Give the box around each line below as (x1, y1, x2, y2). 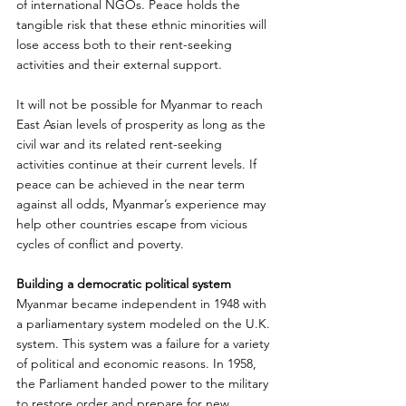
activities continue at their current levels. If (16, 155, 260, 172)
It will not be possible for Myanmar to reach (16, 95, 266, 112)
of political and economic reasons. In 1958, (16, 354, 260, 372)
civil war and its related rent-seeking (16, 135, 226, 152)
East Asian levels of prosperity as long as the (16, 115, 269, 132)
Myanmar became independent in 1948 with (16, 295, 270, 312)
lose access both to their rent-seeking (16, 35, 236, 53)
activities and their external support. (16, 55, 222, 72)
